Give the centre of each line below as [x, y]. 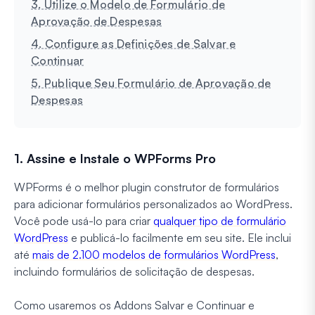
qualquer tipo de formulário [220, 220]
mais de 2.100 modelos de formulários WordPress [154, 254]
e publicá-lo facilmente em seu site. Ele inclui [180, 237]
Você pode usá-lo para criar [84, 220]
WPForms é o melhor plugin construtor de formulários [147, 187]
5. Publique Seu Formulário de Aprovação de [151, 83]
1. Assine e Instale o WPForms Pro [115, 158]
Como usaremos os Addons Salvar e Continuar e [134, 305]
